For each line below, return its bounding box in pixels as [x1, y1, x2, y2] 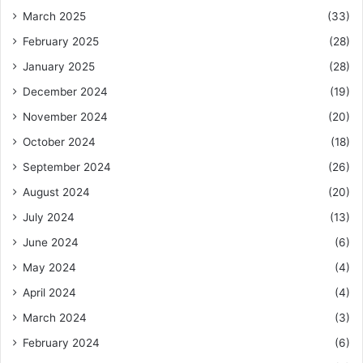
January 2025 [23, 59, 95, 73]
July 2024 [23, 210, 75, 224]
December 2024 [23, 84, 108, 98]
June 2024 [23, 235, 79, 249]
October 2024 [23, 135, 96, 148]
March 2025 [23, 9, 86, 23]
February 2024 [23, 335, 100, 349]
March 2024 [23, 310, 87, 324]
